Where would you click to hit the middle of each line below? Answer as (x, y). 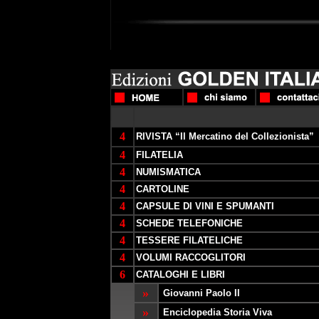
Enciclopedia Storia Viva (217, 312)
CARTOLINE (162, 189)
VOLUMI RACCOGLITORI (190, 257)
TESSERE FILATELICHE (189, 240)
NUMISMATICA (168, 172)
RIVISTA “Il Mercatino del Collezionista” (225, 136)
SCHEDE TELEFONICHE (189, 223)
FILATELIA (159, 155)
